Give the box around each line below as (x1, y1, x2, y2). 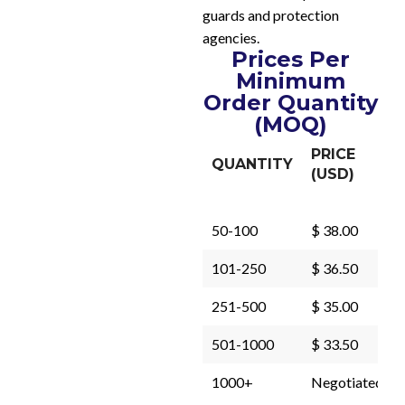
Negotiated (311, 373, 383, 391)
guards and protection (202, 6, 339, 24)
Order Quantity (202, 89, 378, 116)
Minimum (235, 68, 345, 94)
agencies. (202, 29, 259, 46)
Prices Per (231, 46, 350, 72)
